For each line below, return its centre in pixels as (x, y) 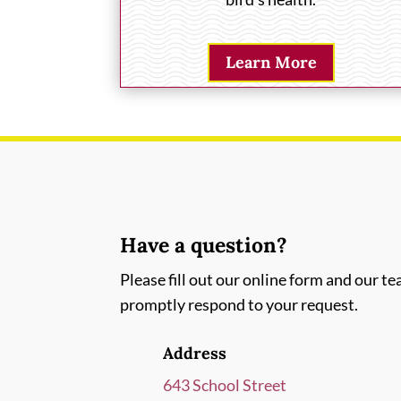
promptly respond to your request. (239, 304)
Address (194, 354)
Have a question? (204, 244)
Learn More (271, 62)
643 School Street (224, 385)
